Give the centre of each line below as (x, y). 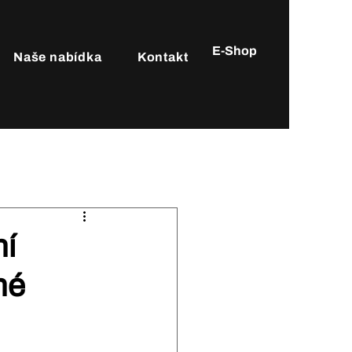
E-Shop (235, 51)
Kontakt (163, 57)
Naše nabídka (57, 57)
